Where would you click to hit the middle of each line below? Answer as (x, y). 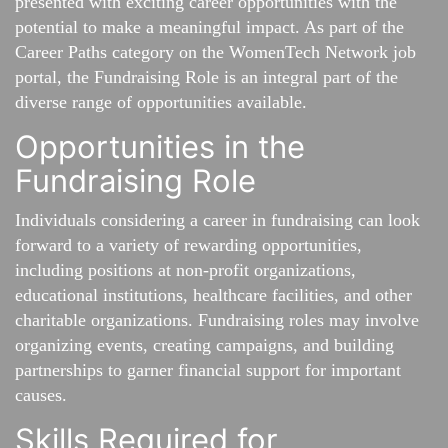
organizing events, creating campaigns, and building (204, 345)
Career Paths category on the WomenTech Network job (215, 52)
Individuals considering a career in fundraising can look (217, 220)
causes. (41, 395)
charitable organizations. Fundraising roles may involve (217, 320)
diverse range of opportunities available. (161, 102)
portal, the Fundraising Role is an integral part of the (206, 77)
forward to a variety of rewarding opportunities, (188, 245)
